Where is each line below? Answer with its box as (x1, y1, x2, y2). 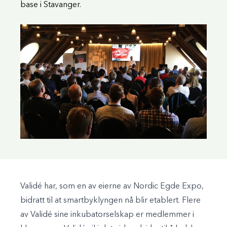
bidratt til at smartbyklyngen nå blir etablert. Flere (20, 197, 201, 205)
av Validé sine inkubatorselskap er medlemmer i (20, 211, 194, 219)
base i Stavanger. (20, 1, 81, 9)
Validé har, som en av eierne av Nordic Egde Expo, (20, 182, 204, 191)
